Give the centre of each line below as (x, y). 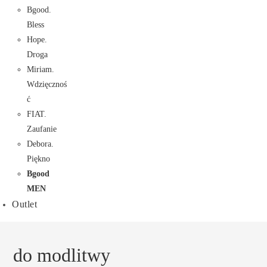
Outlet (24, 204)
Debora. (40, 144)
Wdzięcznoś (47, 84)
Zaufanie (42, 129)
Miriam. (41, 69)
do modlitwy (62, 255)
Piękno (38, 159)
